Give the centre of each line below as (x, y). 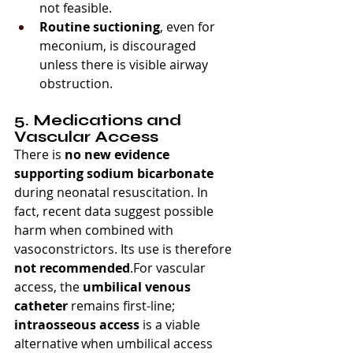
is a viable (171, 324)
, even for (189, 26)
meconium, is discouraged (119, 45)
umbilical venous (138, 286)
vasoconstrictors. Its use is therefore (124, 249)
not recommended (72, 268)
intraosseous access (77, 324)
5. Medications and (100, 120)
